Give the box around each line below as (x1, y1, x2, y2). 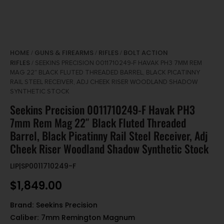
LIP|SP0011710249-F (10, 161, 76, 171)
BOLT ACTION (123, 48, 168, 58)
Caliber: (10, 212, 39, 223)
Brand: (10, 200, 34, 210)
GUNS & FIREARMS (34, 48, 93, 58)
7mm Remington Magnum (41, 212, 135, 223)
